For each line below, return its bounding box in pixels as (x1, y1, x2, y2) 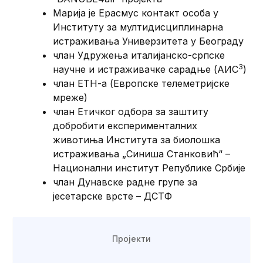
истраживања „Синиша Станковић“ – (53, 147, 231, 160)
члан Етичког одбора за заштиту (53, 105, 209, 117)
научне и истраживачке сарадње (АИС (53, 63, 239, 75)
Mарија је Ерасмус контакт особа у (53, 6, 219, 19)
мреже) (53, 91, 88, 103)
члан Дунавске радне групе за (53, 176, 198, 188)
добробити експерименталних (53, 119, 198, 131)
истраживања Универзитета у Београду (53, 35, 244, 47)
